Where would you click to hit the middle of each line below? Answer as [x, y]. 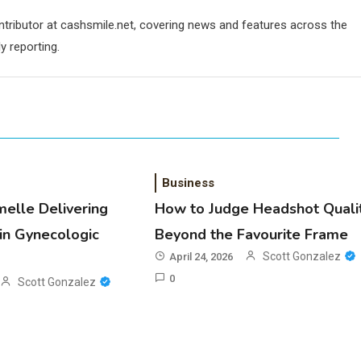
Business [189, 183]
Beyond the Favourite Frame [252, 234]
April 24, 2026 [201, 257]
